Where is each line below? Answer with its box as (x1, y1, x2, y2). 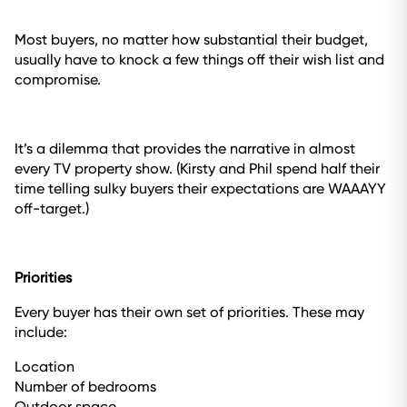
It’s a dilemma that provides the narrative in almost (15, 140, 355, 157)
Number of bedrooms (15, 378, 156, 395)
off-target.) (15, 200, 89, 217)
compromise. (15, 71, 101, 88)
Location (15, 358, 74, 375)
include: (15, 323, 67, 341)
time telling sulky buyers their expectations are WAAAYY (15, 180, 386, 197)
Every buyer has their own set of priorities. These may (15, 303, 364, 321)
